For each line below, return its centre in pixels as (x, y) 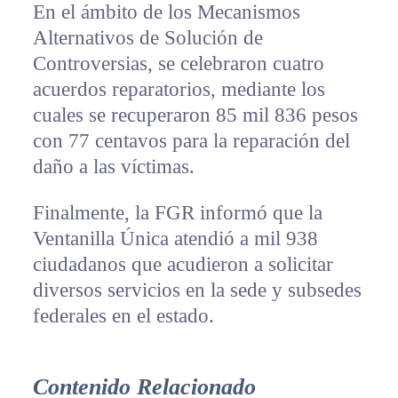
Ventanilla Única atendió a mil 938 (175, 239)
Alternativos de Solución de (147, 38)
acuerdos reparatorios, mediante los (179, 90)
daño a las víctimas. (113, 167)
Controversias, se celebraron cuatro (178, 64)
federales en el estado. (123, 316)
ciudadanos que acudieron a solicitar (183, 265)
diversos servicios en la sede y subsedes (197, 291)
